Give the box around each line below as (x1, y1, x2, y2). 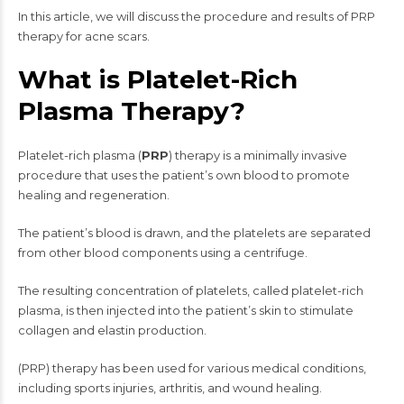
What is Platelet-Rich (18, 64, 298, 95)
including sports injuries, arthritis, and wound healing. (18, 381, 322, 395)
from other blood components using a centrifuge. (18, 245, 310, 260)
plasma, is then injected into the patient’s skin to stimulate (18, 303, 353, 317)
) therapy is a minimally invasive (169, 148, 347, 162)
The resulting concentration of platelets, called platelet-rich (18, 283, 363, 298)
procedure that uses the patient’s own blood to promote (18, 168, 350, 182)
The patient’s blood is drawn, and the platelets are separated (18, 225, 371, 240)
